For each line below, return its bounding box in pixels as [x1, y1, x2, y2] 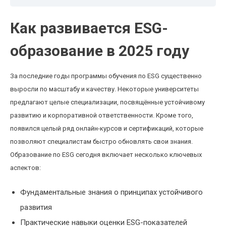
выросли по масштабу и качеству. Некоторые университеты [10, 85, 199, 93]
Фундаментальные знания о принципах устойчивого [20, 188, 203, 197]
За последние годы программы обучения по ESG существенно [10, 72, 202, 80]
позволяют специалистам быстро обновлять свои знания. [10, 138, 193, 145]
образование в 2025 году [10, 42, 189, 60]
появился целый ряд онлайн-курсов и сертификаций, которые [10, 125, 203, 132]
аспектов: [10, 164, 41, 172]
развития [20, 203, 52, 212]
